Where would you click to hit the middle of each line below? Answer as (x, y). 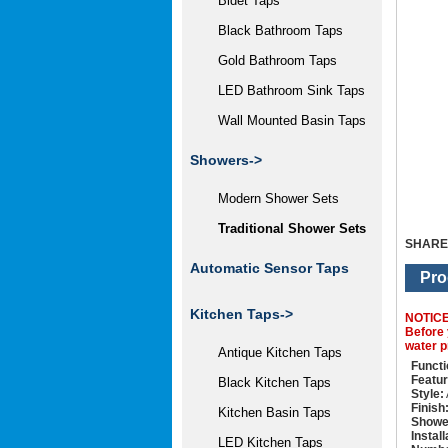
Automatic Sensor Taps (269, 268)
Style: (427, 393)
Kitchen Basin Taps (266, 412)
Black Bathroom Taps (272, 30)
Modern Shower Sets (270, 198)
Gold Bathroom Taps (269, 60)
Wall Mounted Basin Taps (284, 120)
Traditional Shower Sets (284, 228)
